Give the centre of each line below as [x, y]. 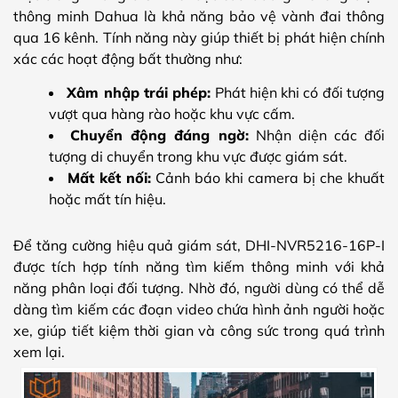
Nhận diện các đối [316, 135]
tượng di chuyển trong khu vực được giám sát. [198, 157]
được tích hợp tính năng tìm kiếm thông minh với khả [199, 267]
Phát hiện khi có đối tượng [298, 93]
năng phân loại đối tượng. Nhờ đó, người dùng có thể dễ [199, 288]
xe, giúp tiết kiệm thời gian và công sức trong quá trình [199, 331]
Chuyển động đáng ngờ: [159, 135]
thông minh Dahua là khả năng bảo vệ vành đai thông [199, 16]
